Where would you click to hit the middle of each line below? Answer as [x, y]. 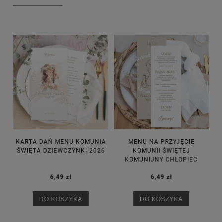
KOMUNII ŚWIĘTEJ [161, 150]
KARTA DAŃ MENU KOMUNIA [61, 141]
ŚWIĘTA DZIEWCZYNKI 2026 [61, 150]
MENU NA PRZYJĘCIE [161, 141]
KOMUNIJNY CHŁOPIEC [161, 159]
